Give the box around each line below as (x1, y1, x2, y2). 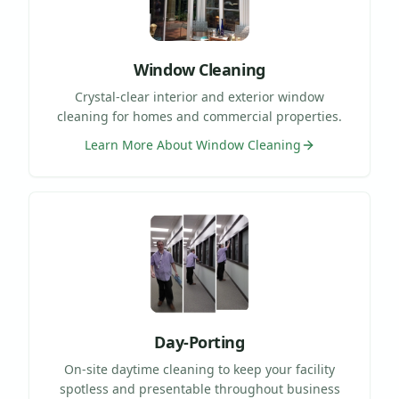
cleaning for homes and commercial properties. (57, 107, 342, 125)
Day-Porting (154, 330, 245, 353)
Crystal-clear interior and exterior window (75, 87, 324, 105)
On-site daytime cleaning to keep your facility (64, 360, 335, 378)
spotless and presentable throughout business (59, 379, 340, 397)
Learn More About (84, 135, 196, 153)
